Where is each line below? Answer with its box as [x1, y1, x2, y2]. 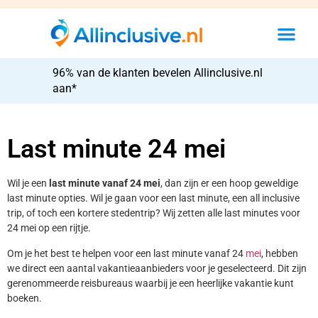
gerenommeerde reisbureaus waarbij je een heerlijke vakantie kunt [7, 277, 294, 289]
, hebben [261, 247, 298, 259]
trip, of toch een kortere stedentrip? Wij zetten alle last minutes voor [7, 207, 300, 219]
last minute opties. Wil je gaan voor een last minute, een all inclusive [7, 192, 300, 204]
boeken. [7, 292, 42, 304]
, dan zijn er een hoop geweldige [160, 177, 298, 190]
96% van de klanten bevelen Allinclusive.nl [53, 66, 263, 80]
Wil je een [7, 177, 49, 190]
